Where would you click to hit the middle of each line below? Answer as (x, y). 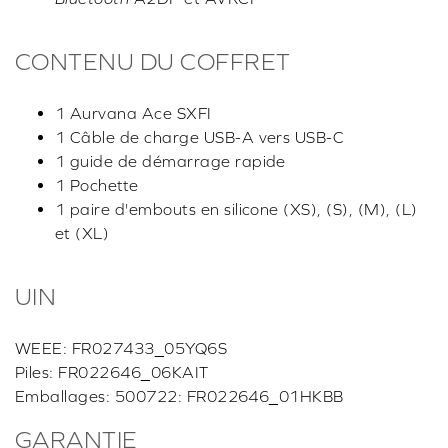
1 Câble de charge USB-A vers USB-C (200, 137)
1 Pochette (97, 185)
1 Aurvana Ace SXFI (133, 113)
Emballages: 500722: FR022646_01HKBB (179, 396)
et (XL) (82, 233)
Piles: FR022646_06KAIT (112, 372)
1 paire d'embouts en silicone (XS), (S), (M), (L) (236, 209)
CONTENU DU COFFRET (153, 62)
